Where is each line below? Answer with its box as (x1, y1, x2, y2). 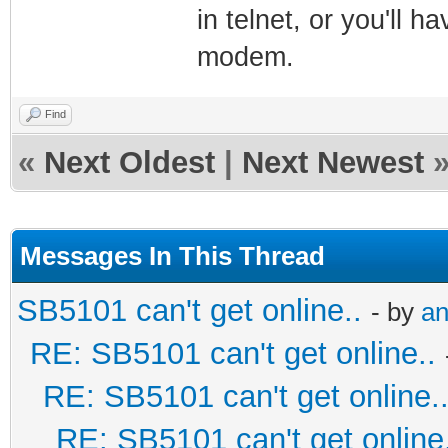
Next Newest (242, 144, 424, 180)
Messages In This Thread (20, 240, 325, 271)
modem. (196, 41, 294, 72)
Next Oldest (44, 144, 215, 180)
